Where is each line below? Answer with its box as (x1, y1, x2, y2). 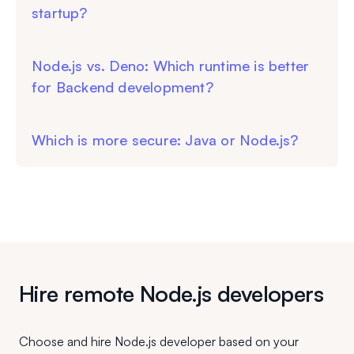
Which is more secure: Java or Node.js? (32, 131, 299, 149)
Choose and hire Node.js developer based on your (19, 333, 299, 350)
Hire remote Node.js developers (19, 280, 323, 308)
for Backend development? (32, 78, 213, 96)
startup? (32, 4, 88, 22)
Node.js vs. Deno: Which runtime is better (32, 57, 310, 75)
